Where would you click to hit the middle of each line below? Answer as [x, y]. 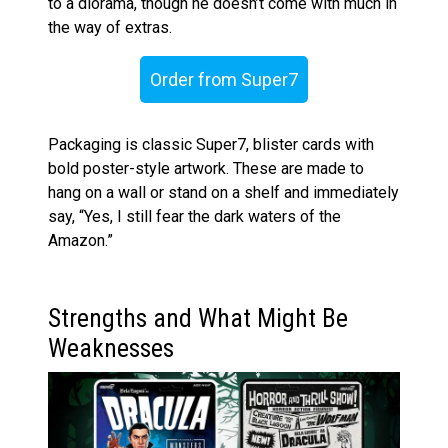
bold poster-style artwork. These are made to [206, 168]
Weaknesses [111, 348]
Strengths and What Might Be [198, 318]
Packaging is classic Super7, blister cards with [211, 144]
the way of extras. [110, 27]
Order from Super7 [224, 79]
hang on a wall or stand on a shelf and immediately [223, 192]
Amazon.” [80, 240]
